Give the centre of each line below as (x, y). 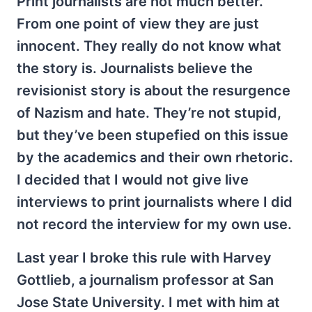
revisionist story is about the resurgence (154, 91)
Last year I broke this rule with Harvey (144, 258)
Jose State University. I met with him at (148, 302)
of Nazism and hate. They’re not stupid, (149, 113)
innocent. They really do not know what (149, 46)
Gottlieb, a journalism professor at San (145, 280)
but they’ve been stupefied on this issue (153, 135)
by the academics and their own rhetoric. (155, 157)
